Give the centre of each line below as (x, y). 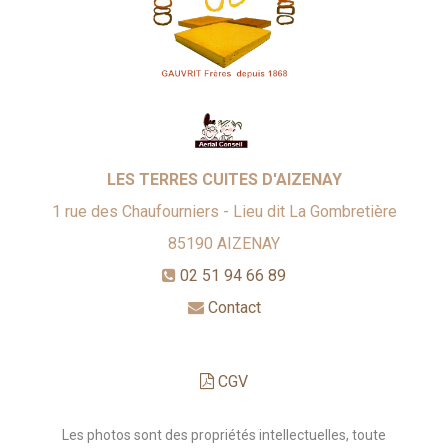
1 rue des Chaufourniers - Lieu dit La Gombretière (224, 212)
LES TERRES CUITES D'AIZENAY (224, 180)
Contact (234, 308)
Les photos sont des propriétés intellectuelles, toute (224, 435)
